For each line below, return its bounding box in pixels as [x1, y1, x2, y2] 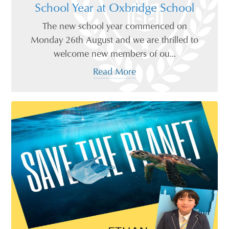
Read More [93, 64, 136, 78]
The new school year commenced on [42, 19, 187, 33]
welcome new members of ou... [53, 47, 176, 60]
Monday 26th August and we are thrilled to [31, 33, 198, 47]
